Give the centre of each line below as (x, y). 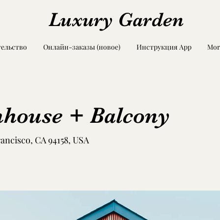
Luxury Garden (116, 20)
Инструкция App (164, 47)
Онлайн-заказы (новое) (82, 47)
